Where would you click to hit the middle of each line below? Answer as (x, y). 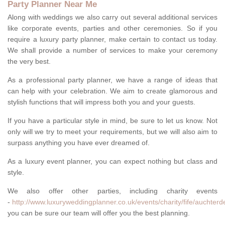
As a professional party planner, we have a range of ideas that (113, 80)
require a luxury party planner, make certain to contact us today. (113, 39)
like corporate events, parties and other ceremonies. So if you (113, 28)
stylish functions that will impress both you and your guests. (102, 102)
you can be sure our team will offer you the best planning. (99, 213)
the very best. (29, 62)
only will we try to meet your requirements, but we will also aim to (113, 132)
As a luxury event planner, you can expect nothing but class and (113, 161)
